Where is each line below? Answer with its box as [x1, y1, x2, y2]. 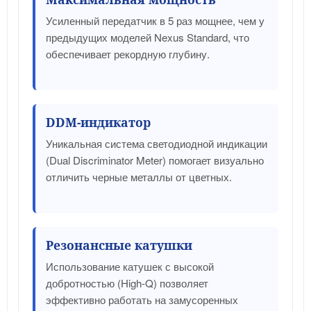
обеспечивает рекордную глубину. [46, 46, 210, 61]
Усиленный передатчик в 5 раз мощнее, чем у [46, 12, 264, 28]
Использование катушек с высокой [46, 258, 214, 274]
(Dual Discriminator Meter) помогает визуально [46, 152, 264, 167]
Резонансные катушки [46, 236, 192, 253]
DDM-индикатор [46, 113, 151, 131]
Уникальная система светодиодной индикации [46, 135, 267, 151]
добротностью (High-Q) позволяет [46, 275, 208, 290]
